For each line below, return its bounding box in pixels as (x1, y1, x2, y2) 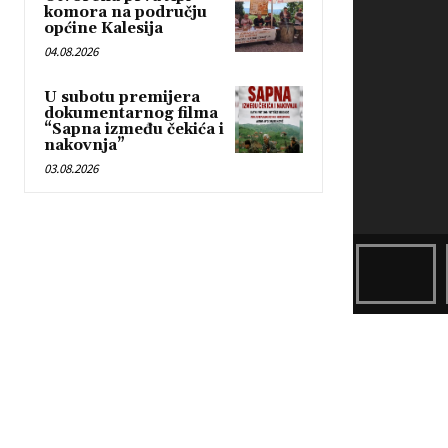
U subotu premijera (44, 88, 200, 108)
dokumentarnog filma (44, 104, 218, 124)
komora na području (44, 3, 207, 23)
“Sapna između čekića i (44, 120, 224, 140)
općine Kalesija (44, 19, 163, 39)
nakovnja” (44, 136, 125, 156)
